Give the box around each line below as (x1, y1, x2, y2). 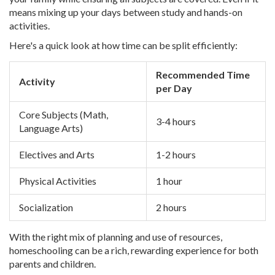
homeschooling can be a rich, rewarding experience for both (9, 244, 258, 257)
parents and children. (9, 258, 96, 270)
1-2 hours (156, 149, 196, 161)
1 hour (156, 175, 182, 187)
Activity (19, 76, 55, 88)
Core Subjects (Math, (19, 109, 108, 121)
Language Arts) (19, 122, 83, 134)
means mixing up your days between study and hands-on (9, 6, 242, 18)
